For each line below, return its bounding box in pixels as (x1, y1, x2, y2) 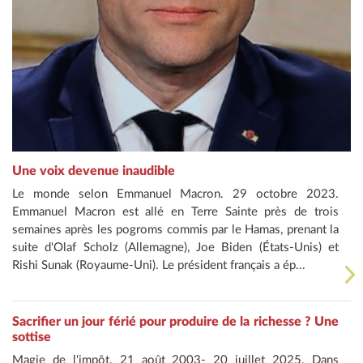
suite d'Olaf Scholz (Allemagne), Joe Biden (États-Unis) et (12, 241, 339, 254)
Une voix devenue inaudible (12, 164, 175, 177)
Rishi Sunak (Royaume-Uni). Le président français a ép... (12, 258, 305, 271)
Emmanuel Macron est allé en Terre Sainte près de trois (12, 205, 339, 218)
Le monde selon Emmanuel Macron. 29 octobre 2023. (12, 187, 339, 200)
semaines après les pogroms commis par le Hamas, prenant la (12, 223, 339, 236)
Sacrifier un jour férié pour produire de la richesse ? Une (12, 314, 339, 328)
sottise (12, 330, 51, 344)
